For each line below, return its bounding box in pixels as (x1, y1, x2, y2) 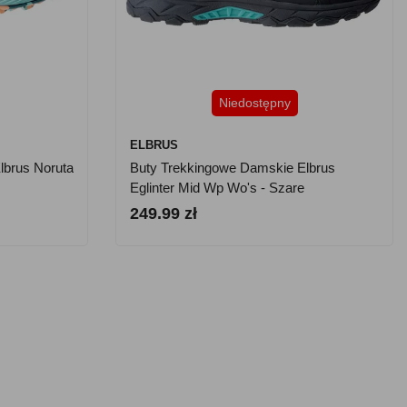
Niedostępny (218, 95, 291, 110)
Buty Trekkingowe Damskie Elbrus (130, 160, 335, 175)
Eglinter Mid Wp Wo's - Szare (130, 180, 304, 195)
